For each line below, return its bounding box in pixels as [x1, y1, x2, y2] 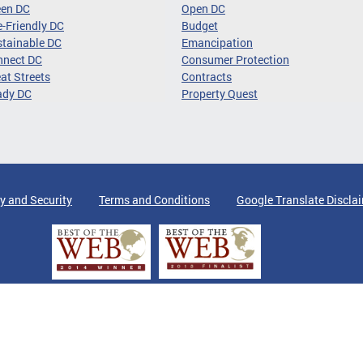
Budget [181, 18, 218, 34]
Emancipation [181, 35, 253, 51]
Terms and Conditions [99, 192, 210, 208]
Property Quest [181, 86, 258, 102]
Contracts [181, 69, 232, 85]
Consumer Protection [181, 52, 289, 68]
